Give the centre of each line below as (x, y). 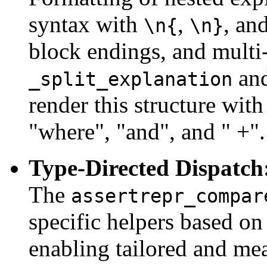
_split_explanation (131, 80)
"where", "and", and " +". (147, 132)
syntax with (86, 24)
